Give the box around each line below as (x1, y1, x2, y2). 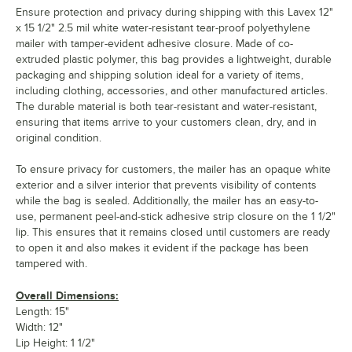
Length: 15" (16, 306, 69, 318)
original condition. (16, 132, 101, 145)
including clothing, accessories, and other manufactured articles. (16, 85, 328, 97)
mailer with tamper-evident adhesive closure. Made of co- (16, 38, 293, 50)
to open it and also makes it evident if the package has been (16, 242, 309, 255)
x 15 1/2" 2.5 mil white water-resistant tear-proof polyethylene (16, 22, 310, 35)
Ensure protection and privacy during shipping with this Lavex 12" (16, 6, 333, 19)
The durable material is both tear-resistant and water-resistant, (16, 101, 317, 113)
